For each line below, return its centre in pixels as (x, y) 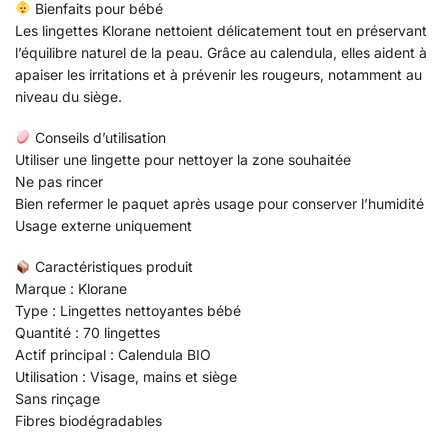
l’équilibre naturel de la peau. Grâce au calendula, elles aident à (221, 52)
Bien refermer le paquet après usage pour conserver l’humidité (219, 204)
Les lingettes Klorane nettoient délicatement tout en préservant (221, 30)
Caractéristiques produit (111, 267)
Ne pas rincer (59, 182)
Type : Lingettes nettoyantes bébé (128, 311)
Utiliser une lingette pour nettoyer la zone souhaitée (183, 160)
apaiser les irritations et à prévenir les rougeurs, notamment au (218, 74)
